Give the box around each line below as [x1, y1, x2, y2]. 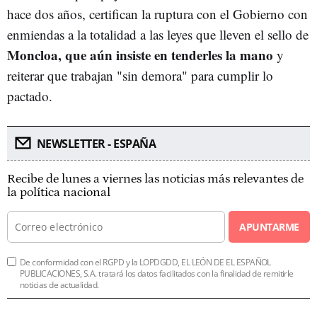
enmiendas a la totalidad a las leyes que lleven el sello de [7, 25, 309, 43]
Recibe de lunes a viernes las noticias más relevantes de [7, 171, 304, 186]
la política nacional [7, 185, 110, 200]
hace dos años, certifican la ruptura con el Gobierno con [7, 4, 308, 23]
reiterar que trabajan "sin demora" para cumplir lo [7, 66, 273, 84]
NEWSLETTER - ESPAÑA [36, 135, 156, 151]
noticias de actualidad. [20, 278, 99, 291]
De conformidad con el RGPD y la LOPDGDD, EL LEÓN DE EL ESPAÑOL [20, 255, 271, 268]
